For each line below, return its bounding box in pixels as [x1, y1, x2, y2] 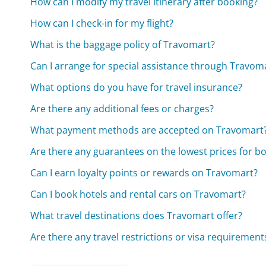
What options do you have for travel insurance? [30, 81, 243, 94]
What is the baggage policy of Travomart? [30, 38, 216, 52]
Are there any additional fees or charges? [30, 102, 214, 116]
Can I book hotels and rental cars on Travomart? [30, 188, 246, 201]
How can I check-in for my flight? [30, 17, 174, 30]
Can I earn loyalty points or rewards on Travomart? [30, 166, 258, 180]
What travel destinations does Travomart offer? [30, 209, 243, 223]
